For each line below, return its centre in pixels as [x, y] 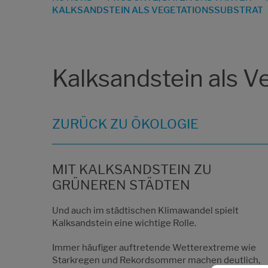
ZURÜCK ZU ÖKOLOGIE [125, 124]
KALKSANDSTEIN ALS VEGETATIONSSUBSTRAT [158, 10]
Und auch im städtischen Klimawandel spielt [145, 210]
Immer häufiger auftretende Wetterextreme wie [154, 247]
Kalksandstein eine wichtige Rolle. [124, 223]
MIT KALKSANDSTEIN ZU [132, 169]
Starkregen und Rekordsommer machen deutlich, [156, 260]
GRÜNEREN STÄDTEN [121, 185]
